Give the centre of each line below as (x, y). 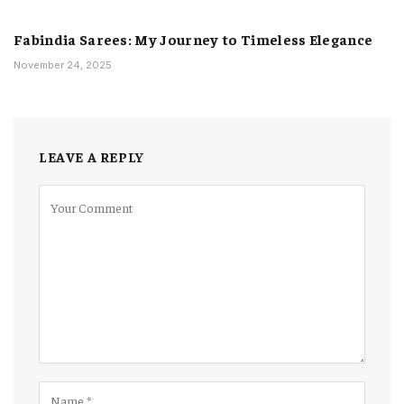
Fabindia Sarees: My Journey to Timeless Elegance (193, 39)
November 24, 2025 (63, 65)
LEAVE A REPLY (92, 157)
